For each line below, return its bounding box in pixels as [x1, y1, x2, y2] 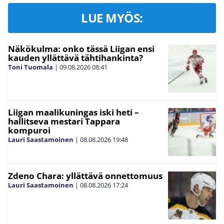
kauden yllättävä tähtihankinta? [8, 51, 143, 63]
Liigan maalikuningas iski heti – [8, 106, 139, 118]
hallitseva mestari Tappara [8, 115, 120, 127]
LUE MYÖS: [81, 9, 143, 26]
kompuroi [8, 124, 50, 136]
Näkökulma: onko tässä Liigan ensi [8, 42, 154, 54]
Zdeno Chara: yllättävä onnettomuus [8, 169, 162, 181]
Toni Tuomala [8, 62, 53, 71]
